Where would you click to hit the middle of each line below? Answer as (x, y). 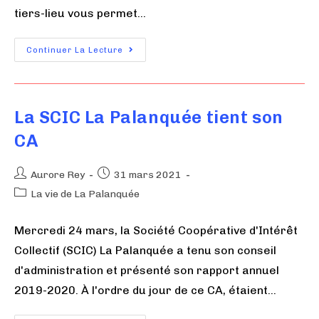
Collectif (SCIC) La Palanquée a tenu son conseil (145, 250)
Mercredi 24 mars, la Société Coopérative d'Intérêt (156, 230)
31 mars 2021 (148, 174)
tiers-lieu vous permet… (80, 13)
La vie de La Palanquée (85, 194)
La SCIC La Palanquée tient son (149, 117)
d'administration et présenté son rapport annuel (147, 270)
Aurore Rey (58, 174)
